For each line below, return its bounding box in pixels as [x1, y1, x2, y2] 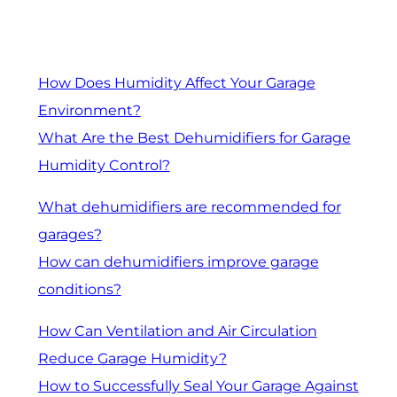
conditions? [37, 280, 121, 298]
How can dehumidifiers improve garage [37, 253, 319, 270]
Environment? [37, 102, 141, 120]
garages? [37, 225, 102, 243]
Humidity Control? [37, 157, 170, 175]
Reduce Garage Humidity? [37, 349, 227, 367]
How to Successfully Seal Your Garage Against [37, 377, 359, 394]
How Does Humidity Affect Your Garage [37, 74, 315, 92]
